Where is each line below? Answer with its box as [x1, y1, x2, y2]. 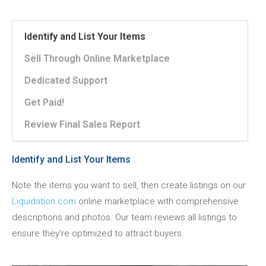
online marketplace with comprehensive [76, 196, 239, 207]
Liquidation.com [12, 196, 76, 207]
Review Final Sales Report [24, 119, 140, 131]
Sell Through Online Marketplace [24, 53, 170, 65]
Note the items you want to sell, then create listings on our [12, 180, 246, 191]
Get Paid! [24, 97, 64, 109]
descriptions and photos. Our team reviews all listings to [12, 212, 237, 223]
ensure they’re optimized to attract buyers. [12, 228, 184, 239]
